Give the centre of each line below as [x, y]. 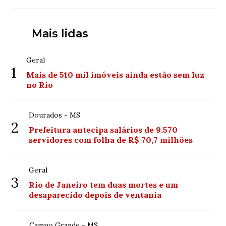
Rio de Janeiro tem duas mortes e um [104, 185]
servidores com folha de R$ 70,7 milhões [111, 140]
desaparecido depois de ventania [95, 195]
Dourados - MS [55, 115]
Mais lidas [60, 34]
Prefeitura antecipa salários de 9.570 [103, 130]
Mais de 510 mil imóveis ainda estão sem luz [116, 75]
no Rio [40, 85]
